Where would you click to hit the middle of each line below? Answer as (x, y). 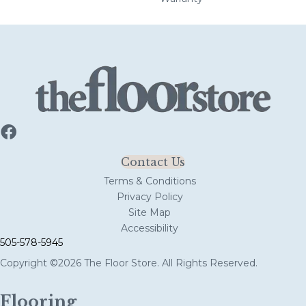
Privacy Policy (150, 196)
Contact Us (153, 162)
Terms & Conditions (150, 181)
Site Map (150, 212)
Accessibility (150, 228)
